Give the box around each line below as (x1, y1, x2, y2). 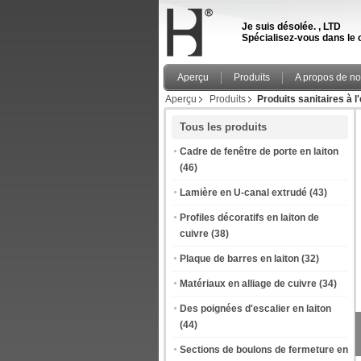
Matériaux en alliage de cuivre (180, 278, 317, 289)
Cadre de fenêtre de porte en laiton (180, 146, 338, 157)
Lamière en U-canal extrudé (180, 187, 307, 198)
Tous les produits (180, 121, 267, 133)
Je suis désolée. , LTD (242, 21, 341, 32)
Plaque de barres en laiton (180, 253, 299, 264)
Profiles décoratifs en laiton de (180, 212, 319, 223)
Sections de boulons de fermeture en (180, 344, 348, 355)
